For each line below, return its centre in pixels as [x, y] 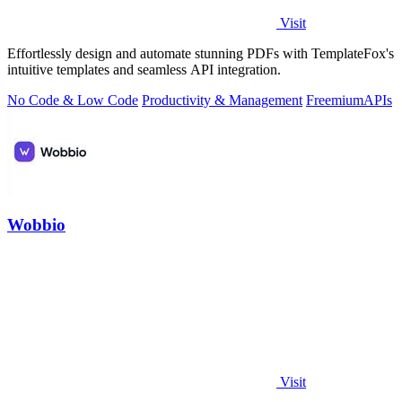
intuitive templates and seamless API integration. [144, 70]
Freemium [335, 100]
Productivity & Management [222, 100]
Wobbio [36, 225]
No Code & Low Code [73, 100]
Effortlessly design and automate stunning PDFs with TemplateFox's [201, 54]
